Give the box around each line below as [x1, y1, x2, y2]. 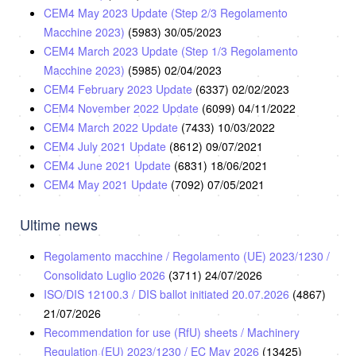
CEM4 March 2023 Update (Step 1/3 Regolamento [44, 42, 298, 59]
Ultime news [20, 213, 98, 234]
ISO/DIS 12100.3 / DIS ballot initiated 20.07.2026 [44, 285, 292, 302]
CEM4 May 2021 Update [44, 176, 171, 192]
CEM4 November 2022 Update [44, 99, 202, 116]
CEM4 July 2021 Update [44, 137, 169, 154]
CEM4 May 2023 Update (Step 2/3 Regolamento [44, 4, 288, 21]
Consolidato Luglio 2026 [44, 266, 168, 283]
